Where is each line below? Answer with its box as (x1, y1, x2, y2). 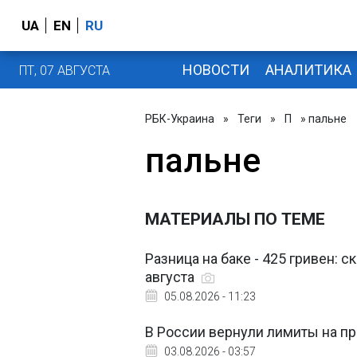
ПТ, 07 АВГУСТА (19, 62, 110, 78)
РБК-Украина (145, 112, 214, 125)
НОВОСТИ (182, 61, 249, 78)
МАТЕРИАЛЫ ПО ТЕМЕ (145, 210, 325, 229)
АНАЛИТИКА (265, 61, 351, 78)
